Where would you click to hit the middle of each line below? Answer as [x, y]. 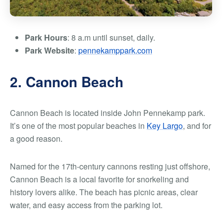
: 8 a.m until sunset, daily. [111, 38]
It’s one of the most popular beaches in [78, 126]
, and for [197, 126]
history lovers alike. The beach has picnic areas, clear [104, 192]
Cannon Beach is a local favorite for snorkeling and [99, 179]
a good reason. [36, 139]
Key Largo [165, 126]
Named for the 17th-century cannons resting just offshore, [110, 166]
